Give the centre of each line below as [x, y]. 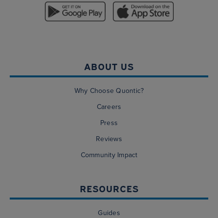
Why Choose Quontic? [109, 91]
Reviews [109, 139]
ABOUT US [109, 66]
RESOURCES [109, 188]
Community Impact [109, 155]
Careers [109, 107]
